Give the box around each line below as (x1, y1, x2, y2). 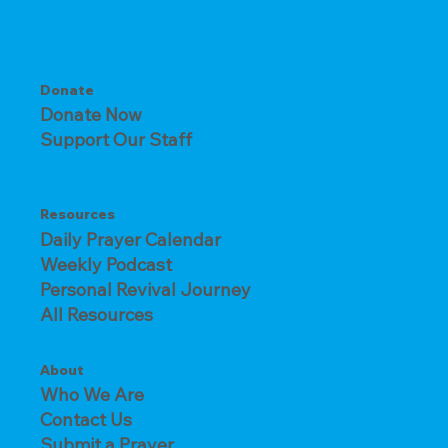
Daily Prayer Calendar (40, 227, 221, 251)
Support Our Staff (40, 128, 192, 152)
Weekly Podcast (40, 252, 172, 276)
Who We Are (40, 382, 144, 406)
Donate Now (40, 103, 142, 127)
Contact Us (40, 407, 132, 431)
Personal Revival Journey (40, 277, 251, 301)
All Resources (40, 302, 153, 326)
